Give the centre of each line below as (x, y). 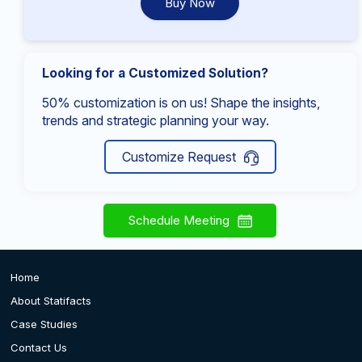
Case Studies (44, 324)
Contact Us (38, 347)
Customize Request (179, 156)
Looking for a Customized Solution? (155, 73)
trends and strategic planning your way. (156, 120)
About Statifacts (51, 300)
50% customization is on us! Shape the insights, (181, 102)
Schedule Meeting (179, 220)
